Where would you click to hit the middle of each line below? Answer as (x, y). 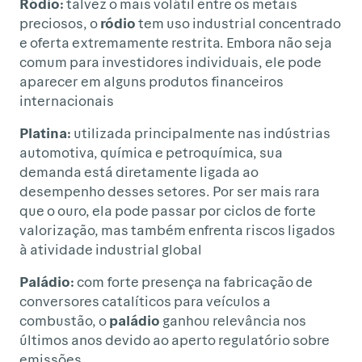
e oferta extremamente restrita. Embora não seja (176, 42)
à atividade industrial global (111, 248)
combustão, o (64, 320)
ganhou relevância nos (233, 320)
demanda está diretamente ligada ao (139, 171)
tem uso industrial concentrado (238, 22)
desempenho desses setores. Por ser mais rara (170, 190)
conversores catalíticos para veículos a (145, 300)
